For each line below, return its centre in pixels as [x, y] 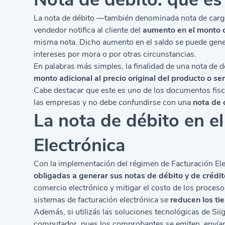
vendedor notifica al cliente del [88, 30]
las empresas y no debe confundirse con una [114, 102]
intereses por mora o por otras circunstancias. [115, 54]
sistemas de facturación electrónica [96, 200]
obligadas [52, 176]
